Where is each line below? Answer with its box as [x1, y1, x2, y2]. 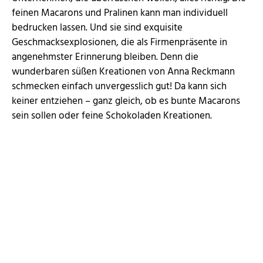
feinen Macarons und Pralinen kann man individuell [12, 5, 228, 22]
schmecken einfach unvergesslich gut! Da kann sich [12, 79, 227, 95]
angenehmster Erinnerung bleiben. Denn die [12, 49, 198, 66]
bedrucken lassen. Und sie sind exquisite [12, 20, 183, 36]
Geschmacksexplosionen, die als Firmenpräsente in [12, 35, 227, 51]
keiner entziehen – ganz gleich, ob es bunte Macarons [12, 93, 240, 110]
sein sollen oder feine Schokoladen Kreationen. [12, 108, 212, 124]
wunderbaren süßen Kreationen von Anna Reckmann [12, 64, 235, 80]
